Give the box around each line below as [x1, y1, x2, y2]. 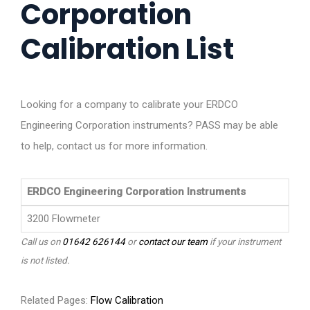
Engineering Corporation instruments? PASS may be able [21, 119, 278, 132]
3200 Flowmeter [27, 212, 100, 226]
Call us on [21, 236, 62, 248]
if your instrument [208, 236, 281, 248]
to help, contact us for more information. [21, 140, 208, 153]
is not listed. [21, 255, 70, 266]
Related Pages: [21, 294, 91, 307]
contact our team [138, 236, 208, 248]
